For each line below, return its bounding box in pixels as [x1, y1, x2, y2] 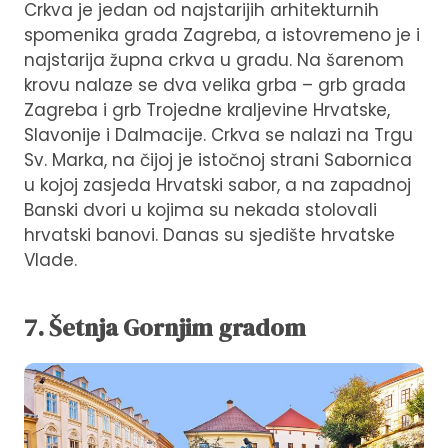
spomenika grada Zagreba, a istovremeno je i [24, 23, 420, 48]
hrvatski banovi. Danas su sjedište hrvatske [24, 223, 395, 248]
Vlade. [24, 248, 77, 273]
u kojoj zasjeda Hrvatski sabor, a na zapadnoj [24, 173, 411, 198]
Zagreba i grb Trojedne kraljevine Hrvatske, [24, 98, 390, 123]
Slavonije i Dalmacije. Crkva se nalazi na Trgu [24, 123, 413, 148]
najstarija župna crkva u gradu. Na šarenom [24, 48, 404, 73]
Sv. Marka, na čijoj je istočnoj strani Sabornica [24, 148, 412, 173]
